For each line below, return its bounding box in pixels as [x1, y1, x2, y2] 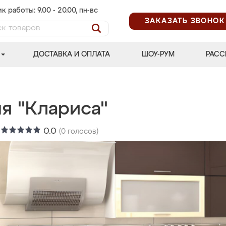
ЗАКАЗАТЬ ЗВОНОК [145, 17, 225, 25]
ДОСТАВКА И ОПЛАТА [33, 51, 110, 58]
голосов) [66, 128, 98, 135]
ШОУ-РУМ [141, 51, 175, 58]
